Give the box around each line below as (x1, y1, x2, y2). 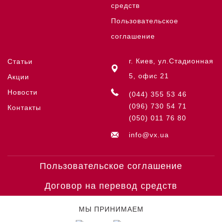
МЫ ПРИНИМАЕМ (78, 205, 144, 213)
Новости (7, 88, 38, 96)
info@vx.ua (129, 131, 169, 139)
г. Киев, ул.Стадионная (129, 57, 214, 65)
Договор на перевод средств (45, 181, 177, 191)
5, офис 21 (129, 72, 169, 80)
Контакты (7, 104, 41, 111)
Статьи (7, 57, 33, 65)
